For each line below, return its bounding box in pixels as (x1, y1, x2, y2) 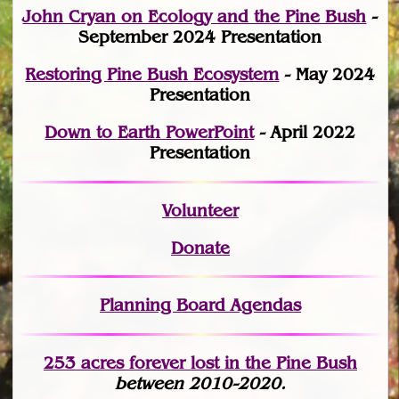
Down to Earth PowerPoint (45, 122, 255, 143)
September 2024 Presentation (78, 27, 322, 48)
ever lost (151, 352, 219, 373)
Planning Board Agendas (99, 295, 301, 316)
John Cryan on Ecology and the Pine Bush (22, 6, 367, 28)
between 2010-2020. (114, 372, 286, 394)
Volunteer (161, 199, 239, 221)
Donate (170, 238, 230, 259)
